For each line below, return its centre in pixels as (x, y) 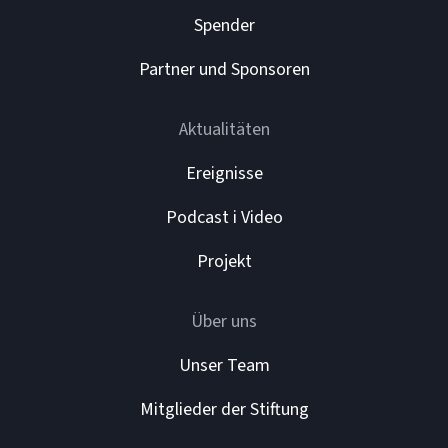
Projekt (224, 262)
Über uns (224, 322)
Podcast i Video (224, 218)
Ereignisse (224, 174)
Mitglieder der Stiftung (224, 410)
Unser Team (224, 366)
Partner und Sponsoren (224, 70)
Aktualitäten (224, 130)
